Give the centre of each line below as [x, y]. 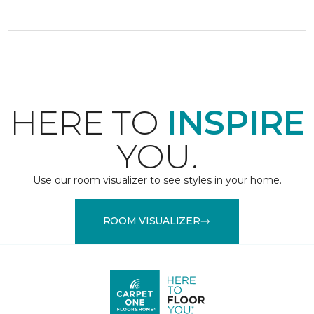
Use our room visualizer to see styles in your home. [157, 180]
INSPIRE [235, 122]
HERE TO [88, 122]
